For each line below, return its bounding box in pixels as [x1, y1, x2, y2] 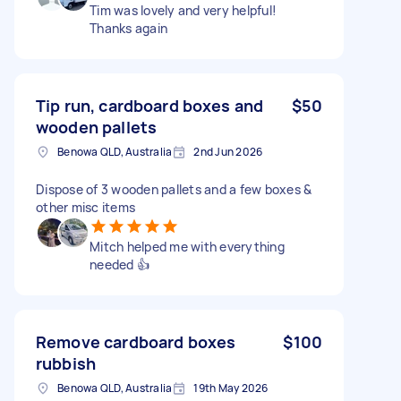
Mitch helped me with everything [90, 237, 285, 255]
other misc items [36, 198, 135, 216]
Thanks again [90, 19, 167, 37]
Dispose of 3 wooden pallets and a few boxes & [36, 180, 312, 198]
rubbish [36, 352, 97, 374]
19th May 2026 [193, 380, 269, 396]
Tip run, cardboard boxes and [36, 94, 264, 116]
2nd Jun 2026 [193, 143, 263, 159]
